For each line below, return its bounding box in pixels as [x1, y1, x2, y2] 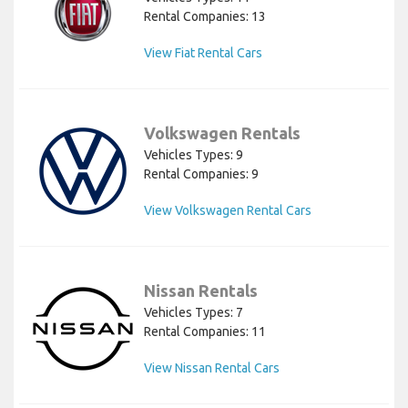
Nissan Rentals [144, 281, 258, 301]
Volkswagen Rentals [144, 124, 301, 143]
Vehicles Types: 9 [144, 148, 243, 163]
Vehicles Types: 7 [144, 305, 243, 321]
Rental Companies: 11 [144, 324, 266, 340]
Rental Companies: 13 [144, 9, 266, 25]
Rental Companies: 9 [144, 167, 259, 182]
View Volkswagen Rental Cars [144, 203, 311, 219]
